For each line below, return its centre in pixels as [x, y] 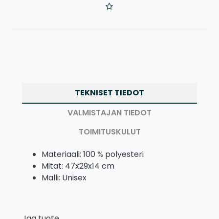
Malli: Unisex [64, 178]
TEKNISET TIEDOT [109, 93]
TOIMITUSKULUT [109, 132]
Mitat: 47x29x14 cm [78, 166]
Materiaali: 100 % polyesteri [93, 154]
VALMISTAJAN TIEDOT [109, 113]
